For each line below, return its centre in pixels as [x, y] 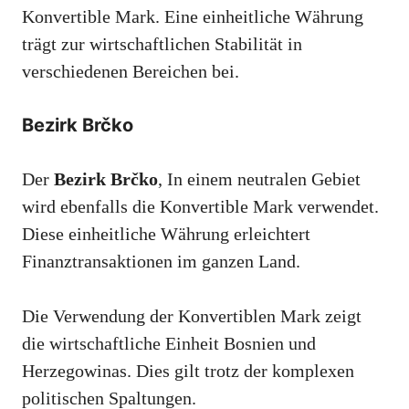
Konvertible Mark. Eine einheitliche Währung [193, 16]
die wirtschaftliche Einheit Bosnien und [169, 343]
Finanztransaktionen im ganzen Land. [161, 261]
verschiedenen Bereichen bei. [131, 71]
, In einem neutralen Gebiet [259, 178]
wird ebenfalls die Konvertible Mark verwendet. [200, 206]
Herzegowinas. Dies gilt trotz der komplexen [188, 370]
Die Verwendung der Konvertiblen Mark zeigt [192, 315]
